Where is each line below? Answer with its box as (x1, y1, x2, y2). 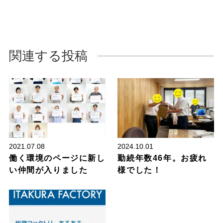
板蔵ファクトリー (110, 197, 150, 203)
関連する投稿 (8, 48, 88, 63)
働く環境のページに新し (8, 154, 106, 163)
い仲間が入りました (8, 166, 88, 175)
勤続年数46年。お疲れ (117, 154, 207, 163)
